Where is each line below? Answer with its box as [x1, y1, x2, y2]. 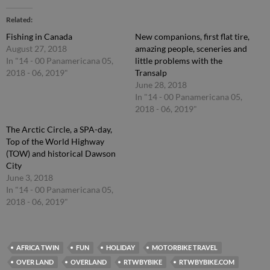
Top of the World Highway [6, 136, 104, 146]
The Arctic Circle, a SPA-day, [6, 124, 112, 134]
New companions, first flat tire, [135, 31, 250, 42]
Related [6, 14, 31, 24]
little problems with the [135, 55, 222, 66]
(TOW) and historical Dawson [6, 148, 116, 159]
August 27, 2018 [6, 43, 67, 54]
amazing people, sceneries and [135, 43, 247, 54]
